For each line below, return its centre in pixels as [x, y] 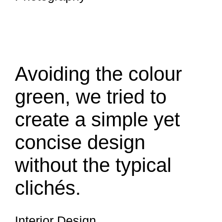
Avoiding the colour [98, 74]
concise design [80, 142]
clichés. [48, 188]
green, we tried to [91, 97]
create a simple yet [97, 119]
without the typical [93, 165]
